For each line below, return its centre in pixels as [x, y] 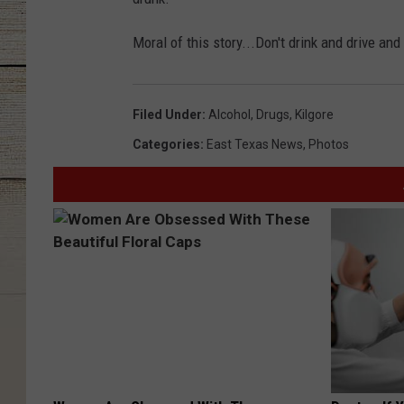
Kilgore [314, 115]
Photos [329, 144]
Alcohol [230, 115]
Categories [166, 144]
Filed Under [167, 115]
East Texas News [255, 144]
